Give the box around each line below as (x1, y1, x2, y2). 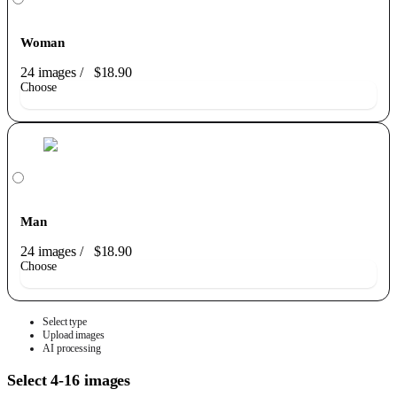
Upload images (43, 329, 105, 342)
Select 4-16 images (7, 371, 131, 390)
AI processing (43, 342, 101, 355)
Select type (43, 315, 87, 329)
